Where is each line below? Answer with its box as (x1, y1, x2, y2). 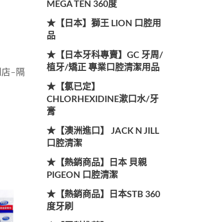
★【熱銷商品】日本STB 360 (46, 190, 160, 199)
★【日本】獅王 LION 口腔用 (46, 19, 161, 28)
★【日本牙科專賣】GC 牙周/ (46, 51, 163, 60)
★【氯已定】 (46, 83, 100, 92)
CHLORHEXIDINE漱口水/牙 (46, 95, 159, 104)
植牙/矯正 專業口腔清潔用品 (46, 63, 160, 72)
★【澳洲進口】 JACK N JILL (46, 127, 159, 136)
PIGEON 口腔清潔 (46, 171, 118, 180)
